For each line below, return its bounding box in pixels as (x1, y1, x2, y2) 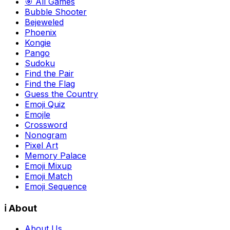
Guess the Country (25, 88, 98, 99)
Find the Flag (25, 78, 75, 89)
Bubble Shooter (25, 6, 87, 17)
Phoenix (25, 27, 56, 37)
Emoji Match (25, 170, 72, 181)
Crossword (25, 119, 67, 130)
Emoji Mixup (25, 160, 72, 171)
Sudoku (25, 57, 55, 68)
